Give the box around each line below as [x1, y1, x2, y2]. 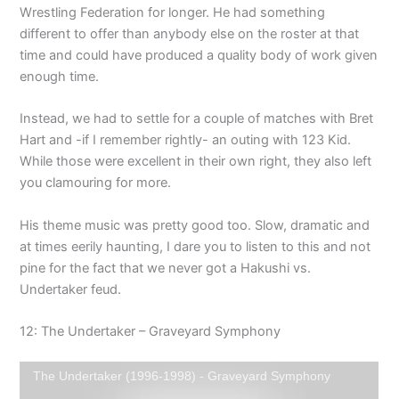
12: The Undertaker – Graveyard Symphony [20, 322, 285, 339]
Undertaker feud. [20, 281, 122, 297]
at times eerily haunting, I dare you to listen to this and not [20, 238, 371, 255]
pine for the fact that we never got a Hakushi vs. [20, 259, 312, 276]
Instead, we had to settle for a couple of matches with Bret [20, 110, 374, 127]
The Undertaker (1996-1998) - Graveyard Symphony [33, 368, 331, 383]
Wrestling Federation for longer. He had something [20, 4, 326, 20]
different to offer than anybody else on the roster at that [20, 25, 360, 42]
